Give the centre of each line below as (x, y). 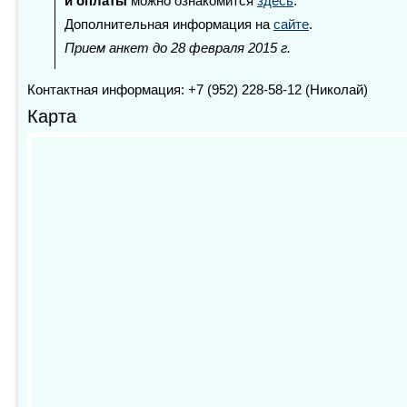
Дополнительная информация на (169, 25)
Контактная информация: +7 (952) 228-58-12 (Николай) (198, 90)
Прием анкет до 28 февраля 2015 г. (178, 48)
